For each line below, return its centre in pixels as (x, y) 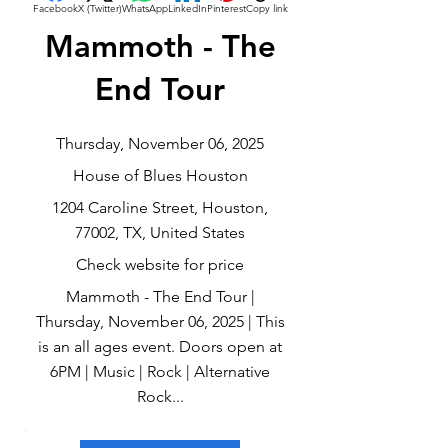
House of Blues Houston (160, 175)
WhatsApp (144, 8)
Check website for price (160, 264)
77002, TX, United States (160, 232)
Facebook (55, 8)
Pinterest (226, 8)
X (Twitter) (99, 8)
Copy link (266, 8)
